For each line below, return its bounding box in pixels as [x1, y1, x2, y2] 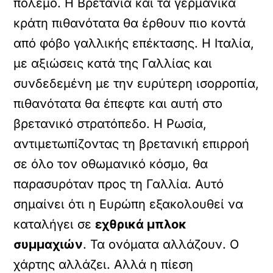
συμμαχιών [13, 237, 83, 252]
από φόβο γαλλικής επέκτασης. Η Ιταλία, [13, 36, 255, 51]
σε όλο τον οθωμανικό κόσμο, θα [13, 157, 208, 171]
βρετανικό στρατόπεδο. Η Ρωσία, [13, 116, 207, 131]
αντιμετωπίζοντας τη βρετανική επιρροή [13, 136, 250, 151]
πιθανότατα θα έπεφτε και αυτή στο [13, 96, 223, 111]
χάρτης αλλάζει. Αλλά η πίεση [13, 257, 194, 272]
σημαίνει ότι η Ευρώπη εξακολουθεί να [13, 197, 244, 211]
